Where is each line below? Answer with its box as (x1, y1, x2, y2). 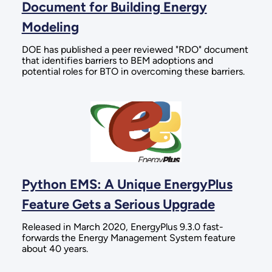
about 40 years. (21, 242, 88, 254)
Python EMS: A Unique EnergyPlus (21, 175, 233, 192)
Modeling (21, 19, 79, 36)
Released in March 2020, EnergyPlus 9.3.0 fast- (21, 220, 223, 233)
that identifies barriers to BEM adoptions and (21, 55, 213, 67)
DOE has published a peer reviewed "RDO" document (21, 44, 248, 56)
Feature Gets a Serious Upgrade (21, 195, 215, 212)
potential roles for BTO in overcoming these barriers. (21, 66, 245, 78)
